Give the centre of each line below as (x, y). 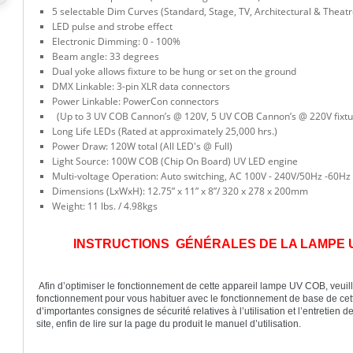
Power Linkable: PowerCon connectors (136, 101)
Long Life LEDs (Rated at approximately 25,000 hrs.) (165, 131)
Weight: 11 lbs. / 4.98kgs (106, 206)
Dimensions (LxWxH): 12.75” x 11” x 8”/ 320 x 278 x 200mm (180, 191)
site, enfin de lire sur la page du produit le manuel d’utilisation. (173, 323)
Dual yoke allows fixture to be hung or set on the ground (175, 71)
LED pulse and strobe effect (113, 26)
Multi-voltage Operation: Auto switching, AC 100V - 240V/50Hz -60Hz (202, 176)
